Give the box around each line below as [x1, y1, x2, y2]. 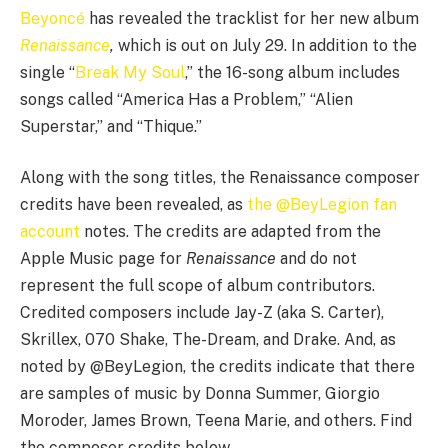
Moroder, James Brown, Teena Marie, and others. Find [20, 411, 412, 431]
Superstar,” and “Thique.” [20, 116, 202, 136]
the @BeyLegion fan [247, 195, 397, 215]
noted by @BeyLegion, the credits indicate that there [20, 357, 415, 377]
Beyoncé [20, 8, 85, 28]
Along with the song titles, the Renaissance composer [20, 168, 420, 188]
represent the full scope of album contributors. [20, 276, 375, 296]
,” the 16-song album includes [185, 62, 400, 82]
